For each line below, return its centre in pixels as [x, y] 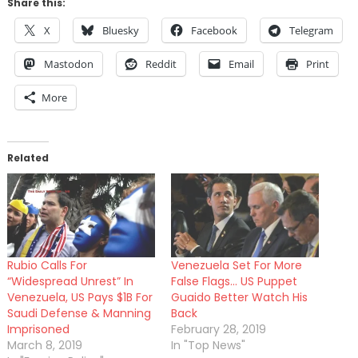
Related [28, 157]
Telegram [311, 30]
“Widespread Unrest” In [70, 282]
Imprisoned [38, 330]
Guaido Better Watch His [239, 298]
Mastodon [68, 64]
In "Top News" [208, 346]
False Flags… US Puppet [234, 282]
